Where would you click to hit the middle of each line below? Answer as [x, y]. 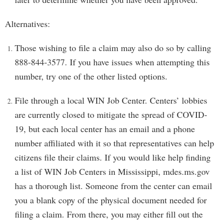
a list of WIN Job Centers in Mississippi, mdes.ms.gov [112, 171]
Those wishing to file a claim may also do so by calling [113, 48]
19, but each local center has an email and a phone [105, 129]
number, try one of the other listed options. [91, 76]
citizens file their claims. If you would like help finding [113, 157]
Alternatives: [27, 24]
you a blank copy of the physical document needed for [111, 200]
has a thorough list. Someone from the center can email [113, 186]
